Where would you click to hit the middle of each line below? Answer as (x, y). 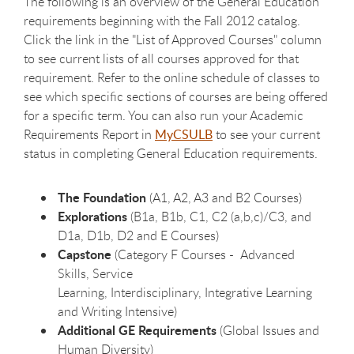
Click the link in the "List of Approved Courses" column (173, 40)
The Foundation (104, 198)
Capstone (86, 254)
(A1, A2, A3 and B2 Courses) (226, 198)
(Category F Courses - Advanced (205, 255)
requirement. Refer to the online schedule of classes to (172, 78)
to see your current (266, 135)
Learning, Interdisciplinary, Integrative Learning (185, 293)
